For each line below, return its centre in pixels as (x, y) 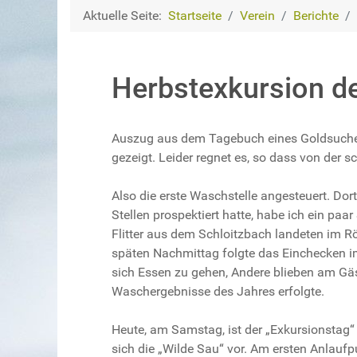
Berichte (316, 16)
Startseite (195, 16)
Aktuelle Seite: (126, 16)
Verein (257, 16)
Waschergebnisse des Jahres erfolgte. (218, 291)
